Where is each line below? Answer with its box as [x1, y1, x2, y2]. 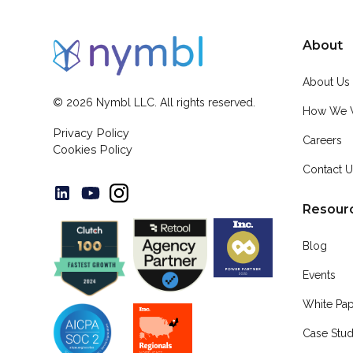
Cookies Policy [53, 143, 133, 157]
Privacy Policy [53, 126, 130, 140]
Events [303, 269, 336, 281]
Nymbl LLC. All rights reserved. [93, 96, 256, 109]
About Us [303, 76, 351, 88]
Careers [303, 134, 343, 147]
